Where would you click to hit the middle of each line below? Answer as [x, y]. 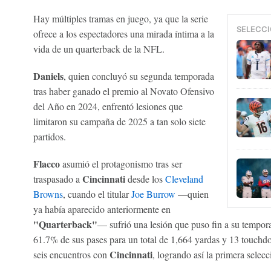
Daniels [48, 76]
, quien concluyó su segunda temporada [139, 76]
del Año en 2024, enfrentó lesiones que [108, 106]
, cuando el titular [97, 194]
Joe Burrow [153, 194]
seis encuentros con [71, 254]
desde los [145, 178]
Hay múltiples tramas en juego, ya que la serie [120, 18]
